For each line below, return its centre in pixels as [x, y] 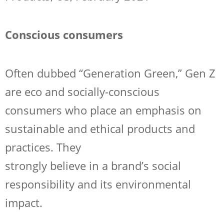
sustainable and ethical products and [100, 128]
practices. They [43, 147]
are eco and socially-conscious [82, 91]
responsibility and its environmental [98, 184]
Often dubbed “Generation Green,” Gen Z [110, 73]
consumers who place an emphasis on [103, 110]
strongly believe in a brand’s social [93, 165]
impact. [24, 202]
